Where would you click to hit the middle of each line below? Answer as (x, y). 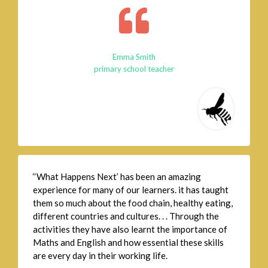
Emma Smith (134, 57)
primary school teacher (134, 69)
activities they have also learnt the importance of (130, 229)
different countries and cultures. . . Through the (126, 216)
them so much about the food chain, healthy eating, (133, 203)
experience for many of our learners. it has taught (131, 190)
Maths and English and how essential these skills (128, 243)
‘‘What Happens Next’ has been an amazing (117, 177)
